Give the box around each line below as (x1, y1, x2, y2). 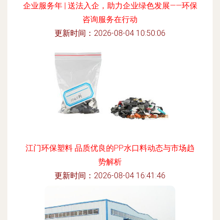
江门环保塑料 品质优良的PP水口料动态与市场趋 (26, 143, 194, 153)
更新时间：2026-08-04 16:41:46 (55, 171, 165, 180)
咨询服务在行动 (82, 15, 137, 24)
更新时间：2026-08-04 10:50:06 (55, 28, 165, 38)
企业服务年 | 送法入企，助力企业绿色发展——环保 (23, 1, 197, 10)
